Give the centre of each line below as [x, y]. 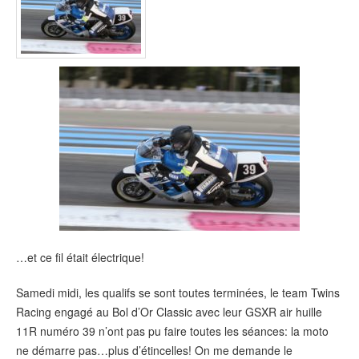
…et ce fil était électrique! [80, 257]
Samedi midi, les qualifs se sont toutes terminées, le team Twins [178, 293]
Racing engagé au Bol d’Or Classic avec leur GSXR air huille [169, 312]
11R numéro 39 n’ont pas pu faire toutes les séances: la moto [172, 331]
